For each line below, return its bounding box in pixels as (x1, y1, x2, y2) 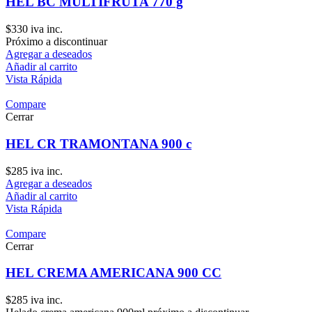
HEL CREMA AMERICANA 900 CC (6, 265, 221, 281)
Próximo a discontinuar (6, 36, 107, 48)
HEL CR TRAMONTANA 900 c (6, 136, 192, 151)
